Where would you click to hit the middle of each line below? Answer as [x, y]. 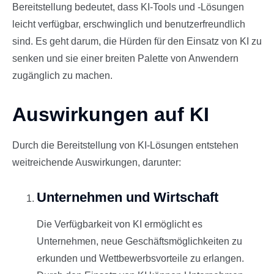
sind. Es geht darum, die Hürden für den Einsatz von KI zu [137, 42]
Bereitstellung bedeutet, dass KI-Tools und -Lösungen [128, 7]
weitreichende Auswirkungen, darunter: [97, 163]
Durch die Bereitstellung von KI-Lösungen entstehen [125, 146]
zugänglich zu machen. [62, 76]
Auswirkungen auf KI [111, 115]
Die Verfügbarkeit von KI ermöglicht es [120, 224]
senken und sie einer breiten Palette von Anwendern [125, 59]
